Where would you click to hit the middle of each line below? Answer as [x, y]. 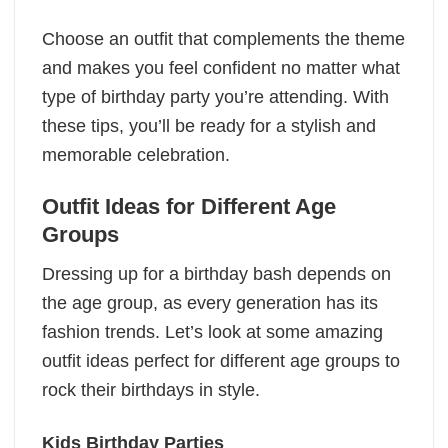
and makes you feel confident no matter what [221, 67]
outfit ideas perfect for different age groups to [221, 361]
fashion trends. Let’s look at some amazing [212, 332]
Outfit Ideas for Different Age [189, 207]
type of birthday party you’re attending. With [215, 96]
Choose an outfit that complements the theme [223, 38]
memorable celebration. [136, 154]
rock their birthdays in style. [153, 390]
